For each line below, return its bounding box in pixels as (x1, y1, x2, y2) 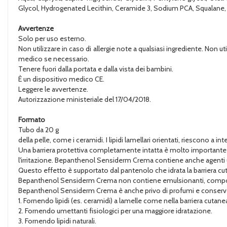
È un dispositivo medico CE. (18, 74, 104, 84)
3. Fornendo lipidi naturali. (18, 216, 96, 225)
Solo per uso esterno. (18, 34, 86, 43)
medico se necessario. (18, 54, 89, 63)
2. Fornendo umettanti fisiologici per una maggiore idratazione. (18, 206, 212, 215)
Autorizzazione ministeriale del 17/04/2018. (18, 95, 151, 104)
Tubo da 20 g (18, 125, 59, 134)
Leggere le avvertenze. (18, 85, 88, 94)
